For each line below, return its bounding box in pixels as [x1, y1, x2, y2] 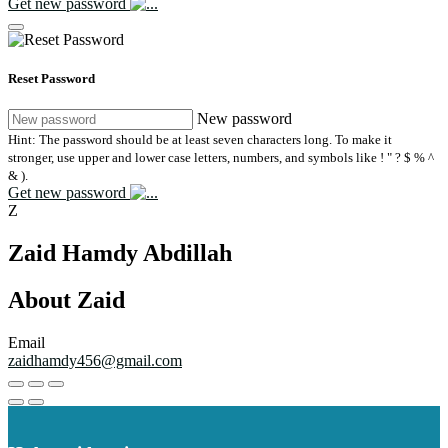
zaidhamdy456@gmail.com [8, 352, 182, 370]
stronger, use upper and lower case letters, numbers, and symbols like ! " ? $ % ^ [8, 150, 434, 166]
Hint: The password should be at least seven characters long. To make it [8, 132, 392, 148]
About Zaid [8, 287, 125, 314]
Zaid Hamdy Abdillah [8, 240, 232, 267]
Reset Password [8, 71, 95, 87]
